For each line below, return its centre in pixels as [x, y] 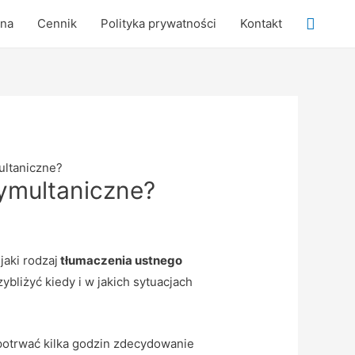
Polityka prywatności [158, 23]
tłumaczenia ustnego [120, 261]
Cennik [57, 23]
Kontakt [261, 23]
